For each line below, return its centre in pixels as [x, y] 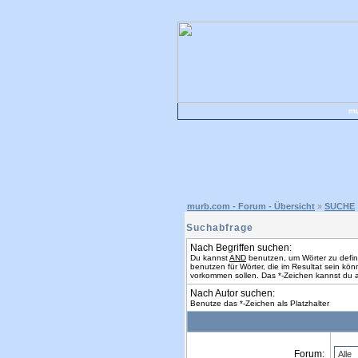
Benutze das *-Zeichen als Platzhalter [260, 303]
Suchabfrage [220, 228]
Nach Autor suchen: [233, 293]
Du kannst [210, 258]
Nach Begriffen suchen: [241, 248]
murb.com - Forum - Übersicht [251, 206]
